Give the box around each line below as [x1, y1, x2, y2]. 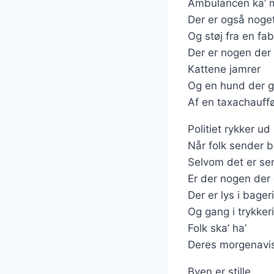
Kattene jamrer [188, 63, 261, 75]
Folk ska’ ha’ [188, 222, 246, 234]
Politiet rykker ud [188, 123, 270, 135]
